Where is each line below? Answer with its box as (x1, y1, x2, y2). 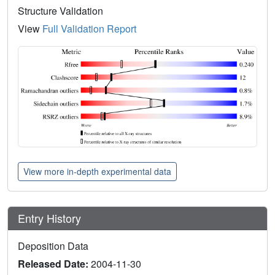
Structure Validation (18, 4, 103, 18)
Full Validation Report (42, 21, 136, 36)
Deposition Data (18, 238, 88, 253)
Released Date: (18, 256, 91, 271)
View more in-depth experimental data (23, 165, 171, 177)
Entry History (18, 209, 84, 226)
